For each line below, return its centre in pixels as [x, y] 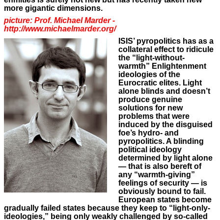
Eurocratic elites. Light [160, 82]
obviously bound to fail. [162, 191]
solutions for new [150, 108]
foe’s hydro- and [148, 133]
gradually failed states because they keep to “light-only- [107, 208]
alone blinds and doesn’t [164, 91]
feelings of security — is [163, 183]
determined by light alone [165, 158]
